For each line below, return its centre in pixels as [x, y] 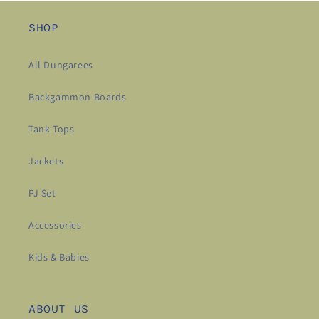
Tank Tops [52, 129]
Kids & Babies [59, 257]
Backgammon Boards [78, 97]
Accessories [55, 225]
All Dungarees [61, 65]
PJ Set [42, 193]
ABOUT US [59, 309]
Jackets [46, 161]
